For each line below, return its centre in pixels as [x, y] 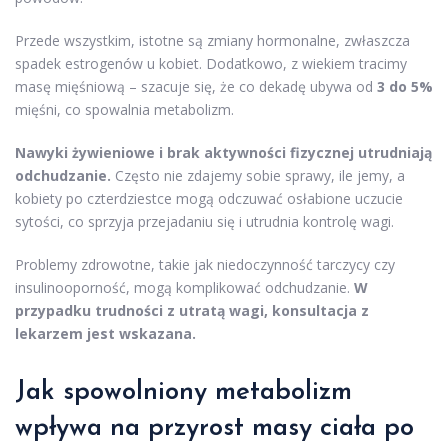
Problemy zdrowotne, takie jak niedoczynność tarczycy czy [205, 265]
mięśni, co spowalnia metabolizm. [124, 110]
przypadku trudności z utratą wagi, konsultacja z [192, 311]
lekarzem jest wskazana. [105, 334]
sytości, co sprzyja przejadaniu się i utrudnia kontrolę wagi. [204, 222]
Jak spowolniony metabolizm [183, 393]
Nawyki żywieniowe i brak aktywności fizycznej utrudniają [223, 153]
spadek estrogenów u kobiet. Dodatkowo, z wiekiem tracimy [211, 64]
